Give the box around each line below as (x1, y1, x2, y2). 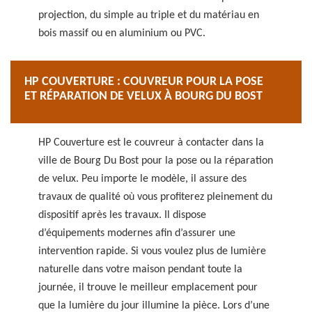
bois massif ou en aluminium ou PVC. (38, 28, 205, 39)
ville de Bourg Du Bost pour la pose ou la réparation (38, 155, 273, 166)
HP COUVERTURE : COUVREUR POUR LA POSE (24, 75, 263, 88)
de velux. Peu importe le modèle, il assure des (38, 173, 247, 185)
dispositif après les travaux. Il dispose (38, 210, 206, 221)
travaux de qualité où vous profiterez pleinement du (38, 192, 272, 203)
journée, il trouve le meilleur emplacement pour (38, 282, 258, 293)
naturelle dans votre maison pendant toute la (38, 264, 242, 275)
